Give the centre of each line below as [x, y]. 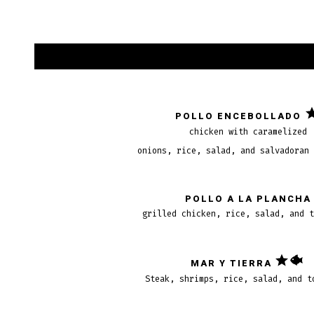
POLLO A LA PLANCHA [248, 199]
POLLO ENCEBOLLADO [239, 116]
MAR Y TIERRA [231, 263]
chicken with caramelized [248, 132]
